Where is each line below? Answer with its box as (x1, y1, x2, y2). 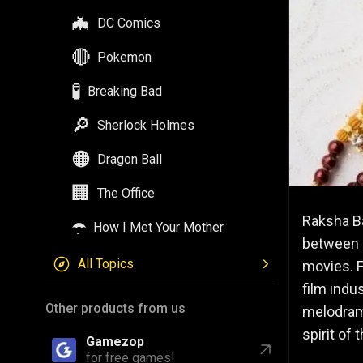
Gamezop (86, 334, 144, 349)
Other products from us (45, 301, 186, 316)
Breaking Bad (88, 83, 162, 99)
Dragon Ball (97, 152, 162, 167)
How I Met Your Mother (93, 220, 224, 235)
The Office (97, 186, 155, 201)
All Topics (78, 256, 134, 271)
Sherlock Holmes (97, 117, 194, 133)
